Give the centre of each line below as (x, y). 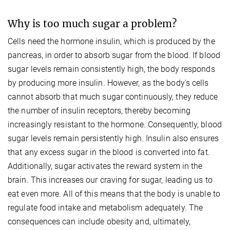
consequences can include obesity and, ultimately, (99, 222)
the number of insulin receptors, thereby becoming (99, 111)
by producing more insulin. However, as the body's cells (108, 83)
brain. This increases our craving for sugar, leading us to (110, 180)
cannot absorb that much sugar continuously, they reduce (113, 97)
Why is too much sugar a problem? (92, 24)
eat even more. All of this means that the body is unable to (114, 194)
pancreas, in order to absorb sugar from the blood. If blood (114, 55)
